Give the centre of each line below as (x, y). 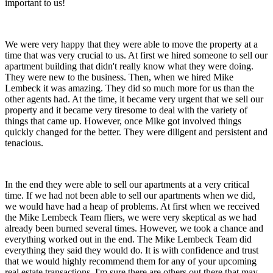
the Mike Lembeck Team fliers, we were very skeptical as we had (131, 218)
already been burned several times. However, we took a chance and (134, 229)
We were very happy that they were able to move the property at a (131, 44)
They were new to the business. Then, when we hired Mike (119, 77)
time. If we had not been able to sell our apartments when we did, (130, 196)
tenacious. (24, 143)
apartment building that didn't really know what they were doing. (129, 66)
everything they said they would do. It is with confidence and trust (132, 250)
